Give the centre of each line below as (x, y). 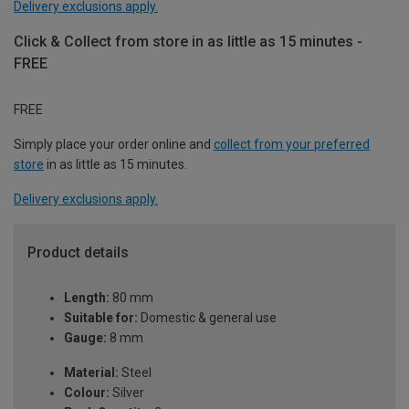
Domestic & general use (207, 318)
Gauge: (85, 338)
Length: (87, 298)
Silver (127, 393)
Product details (78, 252)
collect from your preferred (292, 144)
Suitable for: (101, 318)
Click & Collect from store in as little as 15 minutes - (188, 41)
